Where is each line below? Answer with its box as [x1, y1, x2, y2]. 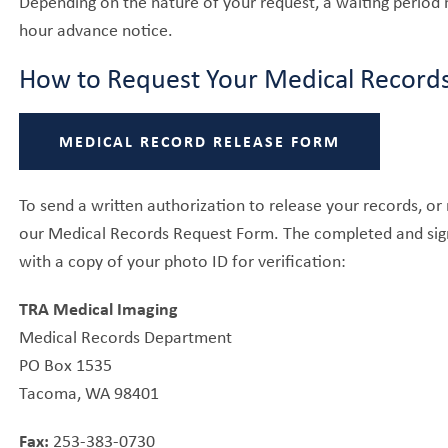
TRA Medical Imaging [19, 295, 179, 320]
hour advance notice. [19, 16, 174, 41]
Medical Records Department [19, 323, 233, 348]
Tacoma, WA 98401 [19, 379, 160, 404]
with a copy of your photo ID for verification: [19, 247, 347, 272]
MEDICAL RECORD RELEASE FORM [59, 129, 341, 152]
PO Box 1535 [19, 351, 113, 376]
